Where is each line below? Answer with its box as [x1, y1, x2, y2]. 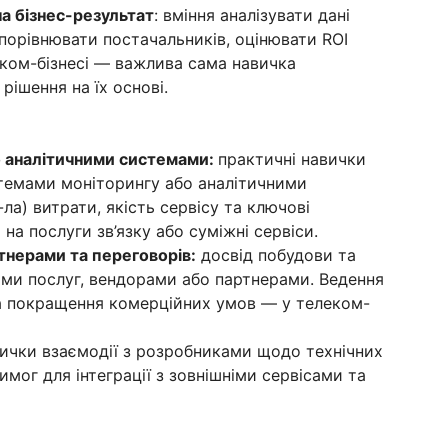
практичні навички [218, 149, 366, 170]
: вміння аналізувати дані [154, 5, 350, 26]
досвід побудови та [196, 245, 356, 266]
